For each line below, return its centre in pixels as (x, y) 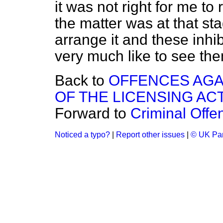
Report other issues (150, 135)
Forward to (93, 113)
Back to (82, 80)
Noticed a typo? (82, 135)
